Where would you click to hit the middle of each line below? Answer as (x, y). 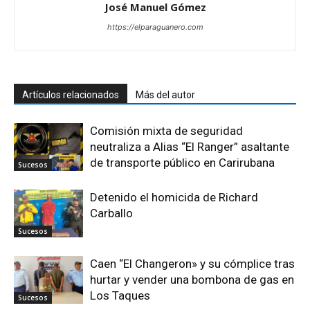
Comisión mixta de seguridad (166, 130)
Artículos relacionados (71, 94)
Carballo (111, 213)
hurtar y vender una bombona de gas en (192, 279)
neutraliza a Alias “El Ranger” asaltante (190, 146)
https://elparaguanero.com (155, 27)
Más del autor (165, 94)
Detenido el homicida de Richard (174, 197)
